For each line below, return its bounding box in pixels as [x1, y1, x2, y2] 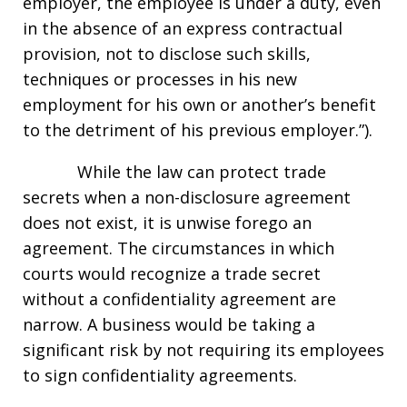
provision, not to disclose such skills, [23, 43, 311, 65]
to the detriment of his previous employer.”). [23, 119, 372, 141]
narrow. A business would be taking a [23, 313, 315, 335]
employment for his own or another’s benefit [23, 94, 376, 115]
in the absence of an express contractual [23, 17, 342, 39]
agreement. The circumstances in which [23, 237, 334, 259]
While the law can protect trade [23, 161, 326, 183]
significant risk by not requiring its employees [23, 339, 384, 361]
